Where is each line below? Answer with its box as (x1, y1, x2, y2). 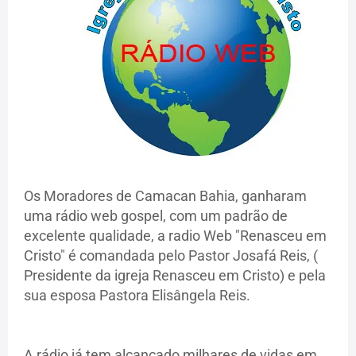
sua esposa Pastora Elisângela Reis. (24, 287, 250, 304)
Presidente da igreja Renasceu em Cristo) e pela (24, 267, 326, 284)
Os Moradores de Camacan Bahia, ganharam (24, 188, 307, 205)
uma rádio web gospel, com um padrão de (24, 207, 288, 225)
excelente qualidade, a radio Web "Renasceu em (24, 227, 327, 245)
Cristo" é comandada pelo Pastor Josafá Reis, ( (24, 247, 318, 265)
